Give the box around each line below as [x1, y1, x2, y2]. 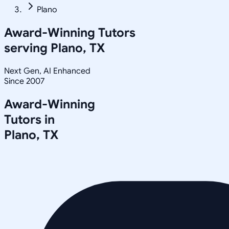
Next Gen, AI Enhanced [4, 65, 90, 76]
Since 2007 [4, 76, 44, 86]
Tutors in [4, 111, 55, 127]
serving [4, 40, 51, 56]
